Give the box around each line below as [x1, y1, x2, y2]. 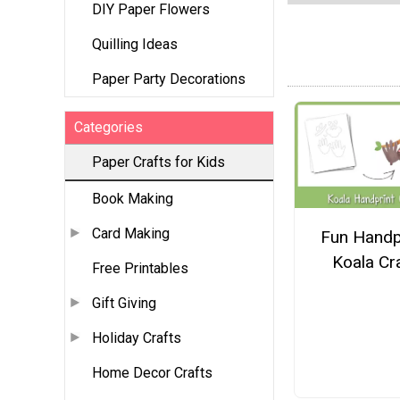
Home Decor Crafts [92, 364, 212, 382]
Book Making [92, 190, 173, 208]
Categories [74, 119, 143, 137]
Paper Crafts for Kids [92, 154, 225, 171]
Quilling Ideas [92, 36, 178, 54]
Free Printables [92, 260, 188, 278]
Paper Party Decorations [92, 71, 246, 88]
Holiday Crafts [92, 329, 181, 347]
